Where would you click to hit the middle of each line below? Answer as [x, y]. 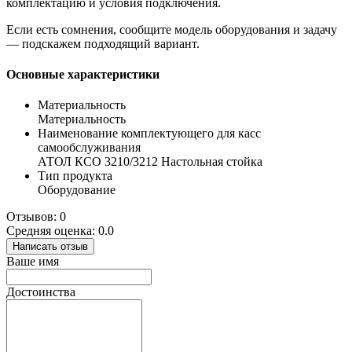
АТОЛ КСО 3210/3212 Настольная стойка [150, 162]
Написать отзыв [50, 247]
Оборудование [77, 190]
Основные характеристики [83, 75]
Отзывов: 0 [36, 217]
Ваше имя [33, 262]
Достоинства [41, 292]
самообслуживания [89, 148]
